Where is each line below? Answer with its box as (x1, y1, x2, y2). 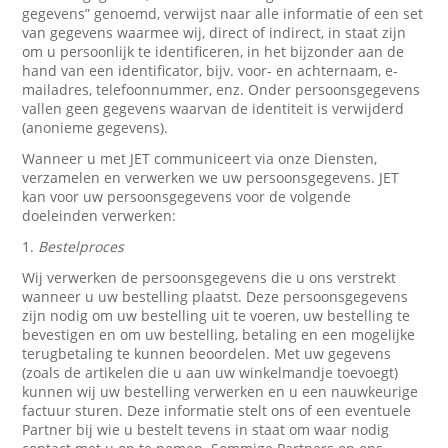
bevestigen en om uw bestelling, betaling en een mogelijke (22, 325, 416, 344)
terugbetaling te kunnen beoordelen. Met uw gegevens (22, 344, 392, 363)
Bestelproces (38, 237, 125, 256)
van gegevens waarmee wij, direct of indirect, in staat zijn (22, 23, 407, 42)
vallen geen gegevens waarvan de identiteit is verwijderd (22, 99, 405, 118)
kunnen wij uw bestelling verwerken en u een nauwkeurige (22, 382, 419, 401)
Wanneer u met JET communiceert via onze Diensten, (22, 149, 378, 168)
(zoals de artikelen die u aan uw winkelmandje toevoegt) (22, 363, 399, 382)
